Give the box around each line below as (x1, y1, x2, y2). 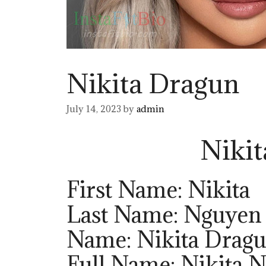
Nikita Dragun (66, 66, 239, 100)
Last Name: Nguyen (66, 200, 261, 229)
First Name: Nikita (66, 175, 250, 204)
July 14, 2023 (66, 103, 121, 115)
